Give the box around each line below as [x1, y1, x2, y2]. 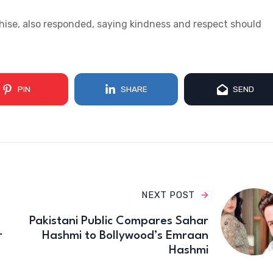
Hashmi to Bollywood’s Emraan [41, 230, 208, 243]
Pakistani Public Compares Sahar [29, 215, 208, 228]
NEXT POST [141, 190, 195, 201]
